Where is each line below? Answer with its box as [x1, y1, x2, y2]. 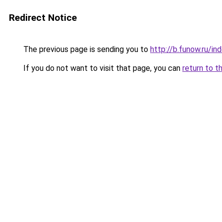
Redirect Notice [9, 12, 77, 23]
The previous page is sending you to [21, 45, 150, 54]
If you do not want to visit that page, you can [21, 63, 182, 73]
